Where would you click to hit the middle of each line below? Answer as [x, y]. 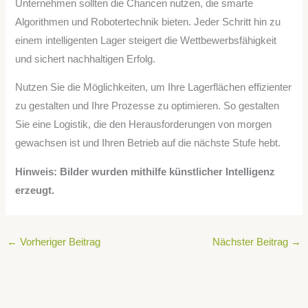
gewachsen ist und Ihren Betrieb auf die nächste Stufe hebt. [148, 143]
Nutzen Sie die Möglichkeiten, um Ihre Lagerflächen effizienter [154, 88]
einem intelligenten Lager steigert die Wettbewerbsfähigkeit [146, 40]
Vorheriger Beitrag [58, 242]
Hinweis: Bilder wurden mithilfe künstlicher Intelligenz [145, 172]
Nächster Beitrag [252, 242]
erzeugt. [35, 190]
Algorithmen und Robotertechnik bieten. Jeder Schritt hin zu [148, 22]
